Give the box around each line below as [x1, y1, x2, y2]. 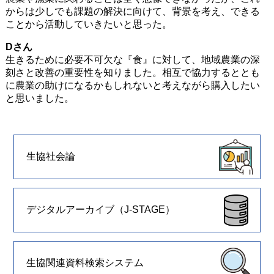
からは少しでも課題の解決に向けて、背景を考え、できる [5, 6, 260, 17]
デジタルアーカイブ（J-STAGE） [26, 204, 176, 215]
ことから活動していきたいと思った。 [5, 19, 172, 30]
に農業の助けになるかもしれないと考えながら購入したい [5, 80, 260, 91]
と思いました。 [5, 93, 74, 104]
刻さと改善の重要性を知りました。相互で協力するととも [5, 67, 260, 78]
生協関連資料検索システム [26, 257, 144, 268]
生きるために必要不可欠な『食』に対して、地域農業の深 [5, 54, 260, 65]
